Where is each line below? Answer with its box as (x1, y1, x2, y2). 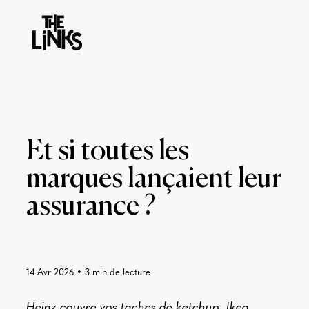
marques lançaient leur (26, 166, 281, 193)
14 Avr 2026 (26, 268, 74, 277)
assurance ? (26, 193, 161, 221)
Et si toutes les (26, 138, 189, 166)
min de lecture (92, 268, 150, 277)
